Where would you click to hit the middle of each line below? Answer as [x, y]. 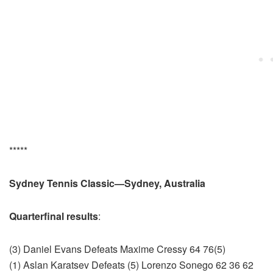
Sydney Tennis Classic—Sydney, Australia [107, 183]
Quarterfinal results [54, 216]
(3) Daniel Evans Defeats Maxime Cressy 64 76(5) [117, 249]
